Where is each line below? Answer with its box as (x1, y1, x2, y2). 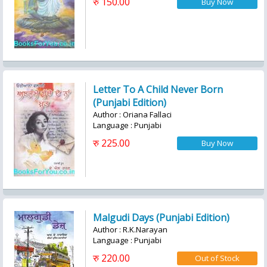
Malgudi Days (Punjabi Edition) (93, 211, 229, 224)
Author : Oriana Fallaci (93, 109, 172, 120)
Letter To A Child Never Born (93, 83, 223, 96)
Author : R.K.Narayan (93, 224, 167, 235)
